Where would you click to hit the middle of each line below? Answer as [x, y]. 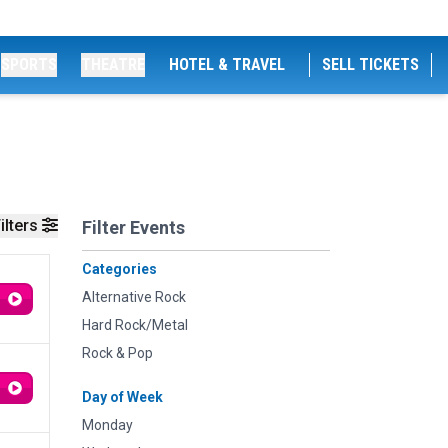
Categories [119, 269]
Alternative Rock [134, 297]
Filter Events [133, 227]
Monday [107, 425]
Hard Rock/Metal [135, 325]
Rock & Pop [117, 353]
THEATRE [113, 64]
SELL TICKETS [370, 64]
